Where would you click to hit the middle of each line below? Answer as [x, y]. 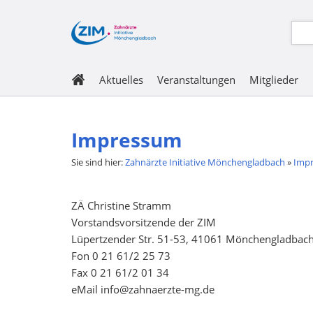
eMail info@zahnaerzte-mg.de [143, 289]
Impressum [127, 140]
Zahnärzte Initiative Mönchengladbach [205, 162]
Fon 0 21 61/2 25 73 [121, 256]
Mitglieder [274, 80]
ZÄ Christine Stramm [121, 205]
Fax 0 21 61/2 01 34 [120, 272]
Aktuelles [121, 80]
